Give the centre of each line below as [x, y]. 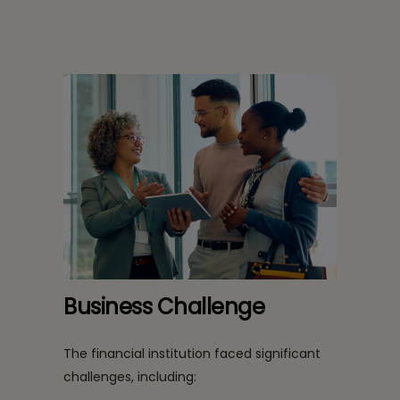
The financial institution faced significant [192, 353]
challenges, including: [130, 376]
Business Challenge [164, 306]
